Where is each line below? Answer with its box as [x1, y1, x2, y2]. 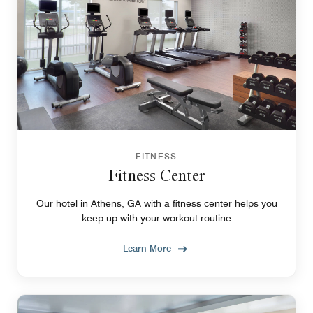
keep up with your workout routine [82, 212, 231, 224]
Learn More [123, 242, 171, 254]
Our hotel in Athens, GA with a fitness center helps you [36, 197, 277, 209]
